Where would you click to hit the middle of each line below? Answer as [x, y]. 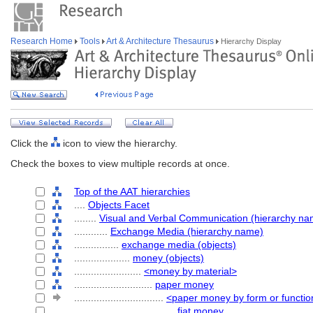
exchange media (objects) [179, 245]
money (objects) [168, 258]
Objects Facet [119, 205]
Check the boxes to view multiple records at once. [120, 163]
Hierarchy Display [250, 41]
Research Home [43, 41]
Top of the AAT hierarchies [132, 191]
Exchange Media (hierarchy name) [187, 231]
